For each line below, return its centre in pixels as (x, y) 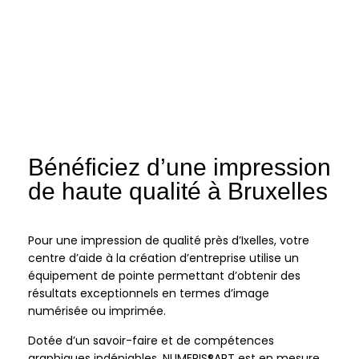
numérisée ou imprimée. (97, 311)
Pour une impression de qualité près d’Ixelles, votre (169, 241)
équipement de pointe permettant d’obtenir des (164, 276)
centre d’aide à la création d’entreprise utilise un (163, 258)
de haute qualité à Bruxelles (178, 192)
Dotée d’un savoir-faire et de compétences (151, 341)
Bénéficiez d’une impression (179, 167)
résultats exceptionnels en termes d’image (149, 294)
